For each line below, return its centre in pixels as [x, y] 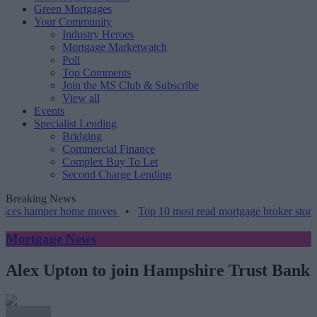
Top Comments [97, 73]
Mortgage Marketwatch [115, 47]
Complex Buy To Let [110, 162]
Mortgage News [51, 238]
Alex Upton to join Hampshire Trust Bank [158, 270]
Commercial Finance [109, 149]
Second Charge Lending [117, 174]
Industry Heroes [98, 34]
